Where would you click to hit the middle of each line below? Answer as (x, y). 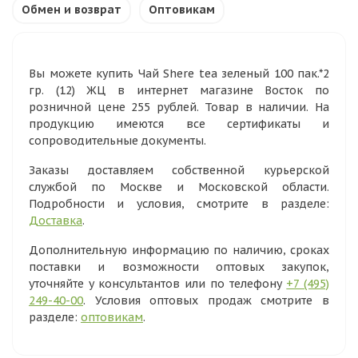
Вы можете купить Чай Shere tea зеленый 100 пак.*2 (179, 74)
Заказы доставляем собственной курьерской (179, 170)
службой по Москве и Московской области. (179, 187)
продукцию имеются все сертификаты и (179, 124)
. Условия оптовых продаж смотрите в (206, 300)
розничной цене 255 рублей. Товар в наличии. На (179, 107)
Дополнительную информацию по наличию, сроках (179, 250)
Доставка (56, 221)
